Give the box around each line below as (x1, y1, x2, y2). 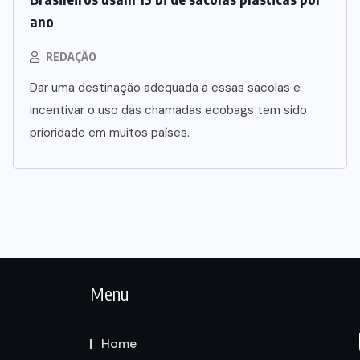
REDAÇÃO (46, 50, 96, 64)
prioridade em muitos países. (30, 125, 190, 141)
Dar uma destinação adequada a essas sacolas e (30, 80, 301, 96)
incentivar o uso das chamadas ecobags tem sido (30, 102, 307, 119)
